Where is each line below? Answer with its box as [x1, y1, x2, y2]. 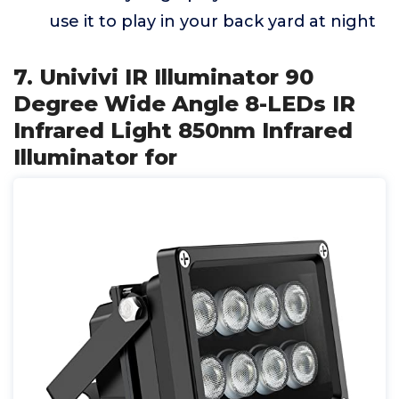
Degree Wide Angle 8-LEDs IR [13, 91, 355, 117]
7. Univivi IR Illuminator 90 [13, 64, 313, 90]
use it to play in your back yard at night [49, 12, 376, 31]
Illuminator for [13, 144, 177, 170]
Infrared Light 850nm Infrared [13, 118, 353, 143]
